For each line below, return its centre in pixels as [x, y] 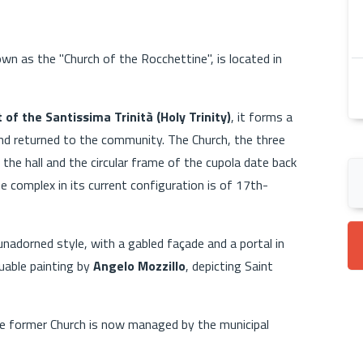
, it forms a [262, 116]
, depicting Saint [229, 265]
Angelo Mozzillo [139, 265]
